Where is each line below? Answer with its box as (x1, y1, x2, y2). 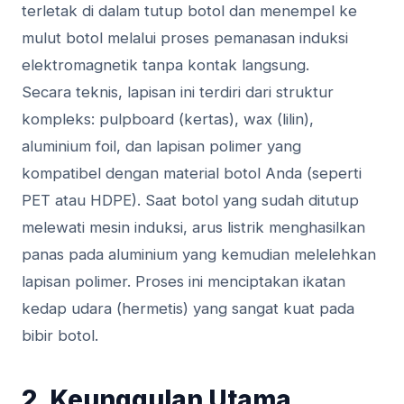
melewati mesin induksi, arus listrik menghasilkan (22, 218, 365, 237)
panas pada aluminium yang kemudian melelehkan (22, 245, 376, 264)
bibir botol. (22, 326, 98, 345)
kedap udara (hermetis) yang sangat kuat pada (22, 299, 354, 318)
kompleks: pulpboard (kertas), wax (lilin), (22, 110, 314, 129)
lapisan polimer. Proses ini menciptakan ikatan (22, 272, 345, 291)
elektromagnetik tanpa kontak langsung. (22, 56, 309, 75)
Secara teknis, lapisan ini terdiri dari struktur (22, 83, 334, 102)
